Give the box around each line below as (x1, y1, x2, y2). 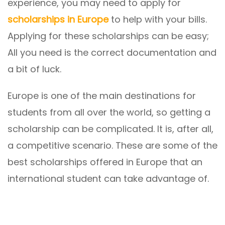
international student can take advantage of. (8, 172, 209, 185)
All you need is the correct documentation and (8, 46, 216, 59)
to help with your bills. (108, 13, 207, 26)
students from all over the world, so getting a (8, 106, 210, 119)
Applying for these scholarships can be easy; (8, 30, 209, 42)
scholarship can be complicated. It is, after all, (8, 123, 213, 135)
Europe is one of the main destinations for (8, 89, 196, 102)
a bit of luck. (8, 63, 61, 75)
